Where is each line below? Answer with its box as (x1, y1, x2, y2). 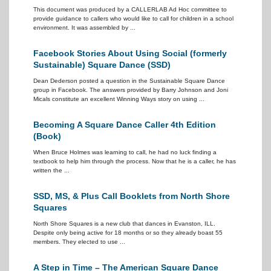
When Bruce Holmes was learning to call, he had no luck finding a (33, 149, 217, 155)
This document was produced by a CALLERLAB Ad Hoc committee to (33, 6, 227, 13)
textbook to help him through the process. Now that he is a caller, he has (33, 158, 236, 165)
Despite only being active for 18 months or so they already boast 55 (33, 229, 223, 236)
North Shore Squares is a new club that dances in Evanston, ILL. (33, 220, 215, 227)
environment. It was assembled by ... (33, 24, 135, 31)
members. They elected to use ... (33, 238, 125, 245)
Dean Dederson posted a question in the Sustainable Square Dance (33, 77, 225, 84)
